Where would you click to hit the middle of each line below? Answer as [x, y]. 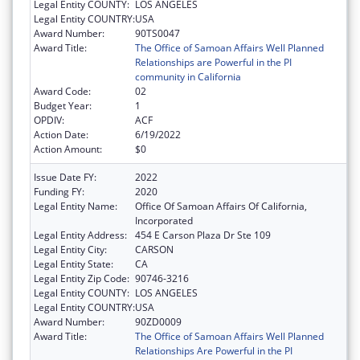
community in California [188, 77]
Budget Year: [63, 106]
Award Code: [62, 92]
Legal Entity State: [74, 264]
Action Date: [61, 135]
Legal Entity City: [70, 250]
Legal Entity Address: [80, 235]
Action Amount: [68, 149]
